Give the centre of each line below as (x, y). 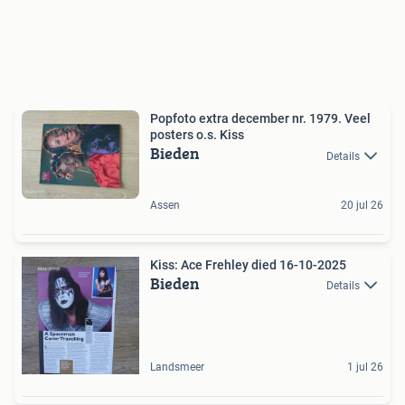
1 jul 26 (365, 367)
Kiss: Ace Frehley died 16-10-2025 (313, 264)
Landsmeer (177, 367)
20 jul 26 (362, 205)
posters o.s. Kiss (197, 135)
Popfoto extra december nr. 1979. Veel (260, 119)
